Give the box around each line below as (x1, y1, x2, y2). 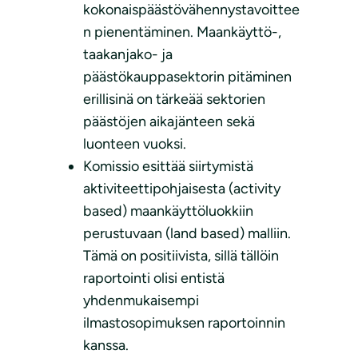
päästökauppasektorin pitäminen (83, 68, 292, 86)
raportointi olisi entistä (83, 269, 225, 288)
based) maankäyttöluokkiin (83, 202, 253, 221)
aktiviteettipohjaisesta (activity (83, 180, 280, 198)
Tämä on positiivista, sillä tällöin (83, 247, 279, 265)
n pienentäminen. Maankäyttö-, (83, 23, 281, 42)
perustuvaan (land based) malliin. (83, 225, 291, 243)
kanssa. (83, 336, 129, 355)
